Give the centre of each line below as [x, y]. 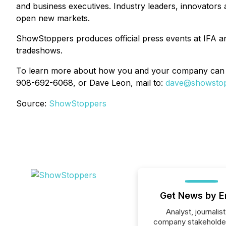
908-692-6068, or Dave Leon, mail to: [91, 83]
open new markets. [53, 18]
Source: [33, 103]
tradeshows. [39, 50]
